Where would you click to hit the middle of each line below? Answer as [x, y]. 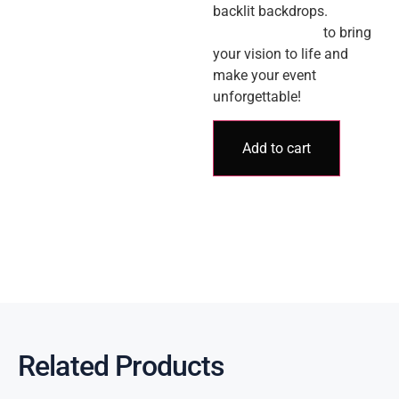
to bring [346, 33]
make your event [265, 76]
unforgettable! [257, 97]
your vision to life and [281, 54]
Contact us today [266, 33]
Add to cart [277, 148]
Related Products [121, 366]
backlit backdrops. [270, 12]
